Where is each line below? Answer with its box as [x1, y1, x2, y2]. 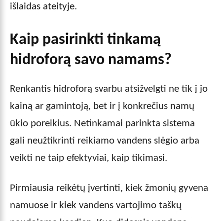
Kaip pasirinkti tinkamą [10, 32, 161, 48]
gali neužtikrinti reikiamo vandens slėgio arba [10, 135, 199, 146]
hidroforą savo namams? [10, 52, 172, 68]
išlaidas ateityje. [10, 1, 77, 12]
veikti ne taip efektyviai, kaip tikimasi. [10, 152, 167, 163]
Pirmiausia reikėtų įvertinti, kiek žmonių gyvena [10, 183, 208, 193]
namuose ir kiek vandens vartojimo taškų [10, 200, 182, 211]
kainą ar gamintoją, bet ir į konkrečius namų [10, 101, 194, 111]
